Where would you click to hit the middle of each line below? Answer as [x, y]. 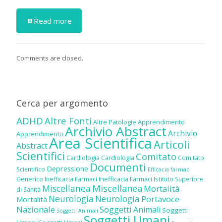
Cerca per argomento [62, 103]
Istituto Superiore [178, 179]
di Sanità [28, 190]
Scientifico [31, 169]
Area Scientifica [101, 143]
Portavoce [160, 199]
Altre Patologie [115, 122]
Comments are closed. [50, 58]
